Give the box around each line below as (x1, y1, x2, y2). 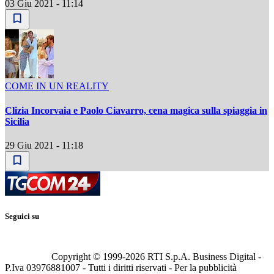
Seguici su (5, 212, 39, 221)
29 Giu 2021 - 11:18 (5, 139, 83, 150)
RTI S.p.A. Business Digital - (145, 251, 261, 262)
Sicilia (5, 116, 29, 127)
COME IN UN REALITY (5, 81, 109, 92)
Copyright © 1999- (51, 251, 125, 262)
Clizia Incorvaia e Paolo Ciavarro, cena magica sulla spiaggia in (5, 105, 267, 116)
